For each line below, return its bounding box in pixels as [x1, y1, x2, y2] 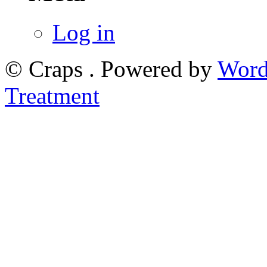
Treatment [5, 82, 100, 108]
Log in [52, 19, 115, 45]
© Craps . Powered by [5, 55, 218, 82]
